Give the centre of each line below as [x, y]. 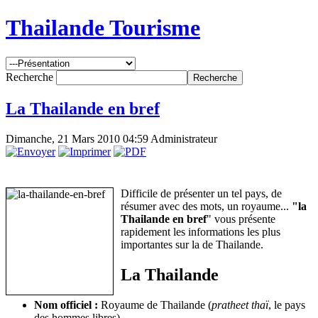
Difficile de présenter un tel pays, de [201, 193]
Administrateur [184, 138]
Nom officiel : [66, 305]
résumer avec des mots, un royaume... [206, 206]
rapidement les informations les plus [201, 231]
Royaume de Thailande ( [155, 305]
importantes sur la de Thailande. [192, 244]
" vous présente [241, 219]
